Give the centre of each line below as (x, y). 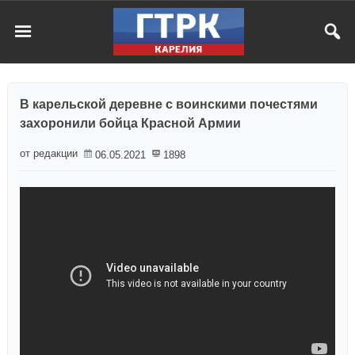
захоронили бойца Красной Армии (130, 123)
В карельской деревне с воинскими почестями (169, 104)
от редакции (49, 153)
